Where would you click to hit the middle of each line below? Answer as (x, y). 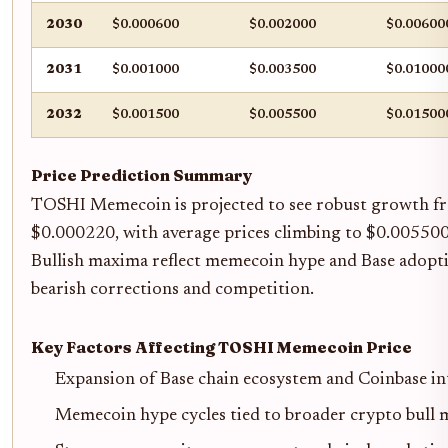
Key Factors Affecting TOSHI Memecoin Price (221, 347)
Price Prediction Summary (141, 175)
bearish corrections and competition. (172, 290)
